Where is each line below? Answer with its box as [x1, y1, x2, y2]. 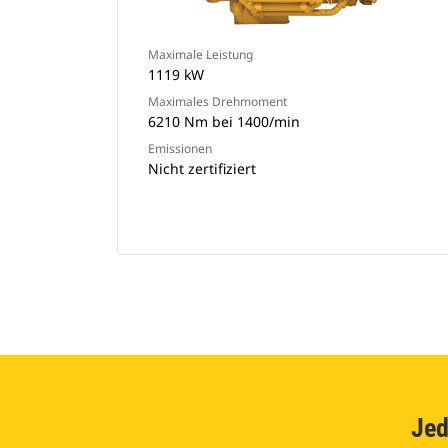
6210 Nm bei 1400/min [148, 112, 300, 131]
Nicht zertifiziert [148, 159, 256, 178]
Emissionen [148, 140, 212, 157]
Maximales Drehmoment [148, 93, 287, 110]
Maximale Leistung [148, 46, 253, 63]
